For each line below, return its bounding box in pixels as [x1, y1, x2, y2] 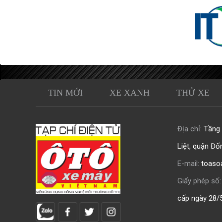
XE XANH [110, 87, 150, 98]
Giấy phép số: [177, 176, 221, 185]
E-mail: [177, 159, 199, 168]
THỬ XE [176, 87, 210, 98]
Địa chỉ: [177, 124, 202, 133]
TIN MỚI [48, 87, 83, 98]
